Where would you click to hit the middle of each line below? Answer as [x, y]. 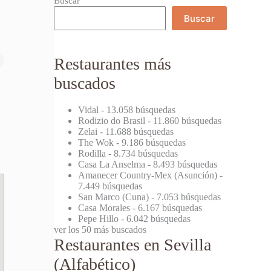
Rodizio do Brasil [112, 120]
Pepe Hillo [99, 218]
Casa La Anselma [112, 164]
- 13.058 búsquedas [137, 109]
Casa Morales [104, 207]
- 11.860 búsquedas [184, 120]
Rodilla [92, 153]
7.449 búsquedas [110, 186]
